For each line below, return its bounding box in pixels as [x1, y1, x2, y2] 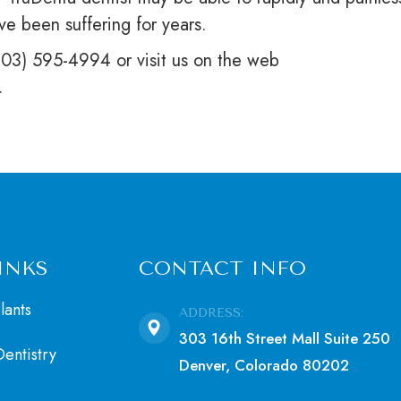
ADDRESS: [178, 305, 243, 320]
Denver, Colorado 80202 [178, 354, 349, 376]
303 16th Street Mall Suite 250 [178, 328, 390, 349]
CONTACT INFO [138, 257, 306, 280]
